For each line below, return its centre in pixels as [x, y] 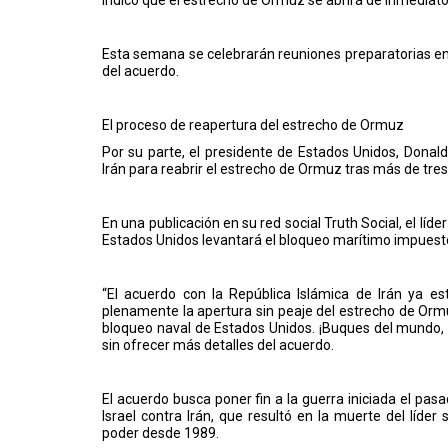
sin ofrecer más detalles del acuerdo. [218, 344]
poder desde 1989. [160, 432]
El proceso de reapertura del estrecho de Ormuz [253, 124]
